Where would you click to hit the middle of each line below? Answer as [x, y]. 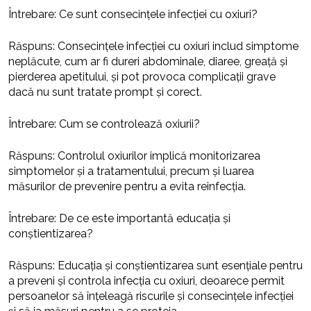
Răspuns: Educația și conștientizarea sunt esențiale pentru [155, 265]
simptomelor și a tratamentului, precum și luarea [131, 171]
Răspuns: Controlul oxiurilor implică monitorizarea [134, 155]
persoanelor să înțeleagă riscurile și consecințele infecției [151, 296]
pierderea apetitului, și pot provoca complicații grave [142, 76]
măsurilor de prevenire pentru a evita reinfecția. [127, 186]
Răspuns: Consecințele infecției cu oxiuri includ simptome [153, 46]
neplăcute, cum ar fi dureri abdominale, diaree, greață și [148, 61]
